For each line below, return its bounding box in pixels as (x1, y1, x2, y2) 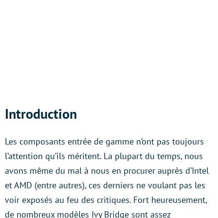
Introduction (5, 105, 77, 123)
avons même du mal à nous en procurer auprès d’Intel (5, 165, 209, 176)
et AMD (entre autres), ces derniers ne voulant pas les (5, 180, 205, 191)
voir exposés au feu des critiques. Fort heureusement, (5, 194, 207, 205)
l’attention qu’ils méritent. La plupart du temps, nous (5, 150, 203, 162)
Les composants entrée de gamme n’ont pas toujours (5, 136, 204, 147)
